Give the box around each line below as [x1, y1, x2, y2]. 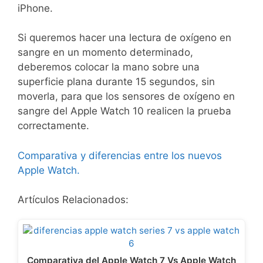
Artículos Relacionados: [18, 194, 129, 206]
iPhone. [18, 2, 53, 14]
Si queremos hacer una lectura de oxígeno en [18, 32, 231, 44]
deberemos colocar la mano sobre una [18, 61, 200, 73]
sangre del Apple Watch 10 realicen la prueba [18, 105, 231, 117]
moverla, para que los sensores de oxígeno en [18, 90, 235, 103]
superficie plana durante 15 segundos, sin [18, 76, 215, 88]
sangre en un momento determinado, [18, 46, 193, 59]
